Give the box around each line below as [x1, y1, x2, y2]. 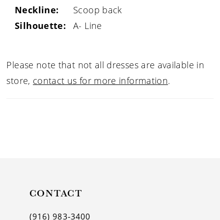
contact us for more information [32, 75, 168, 87]
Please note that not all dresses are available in [6, 59, 204, 71]
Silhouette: [15, 20, 66, 32]
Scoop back [73, 4, 122, 16]
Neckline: [15, 4, 59, 16]
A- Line [73, 20, 102, 32]
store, [6, 75, 33, 87]
